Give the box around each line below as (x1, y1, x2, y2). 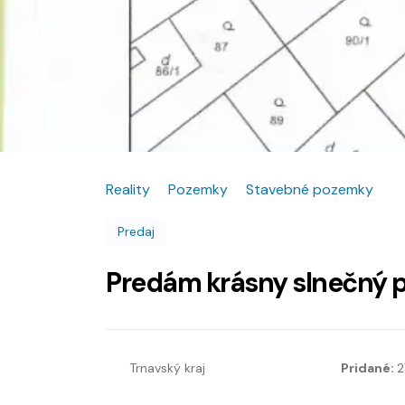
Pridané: (340, 360, 397, 377)
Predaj (118, 222, 155, 240)
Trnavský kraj (129, 360, 205, 377)
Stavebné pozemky (246, 179, 373, 199)
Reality (106, 179, 150, 199)
